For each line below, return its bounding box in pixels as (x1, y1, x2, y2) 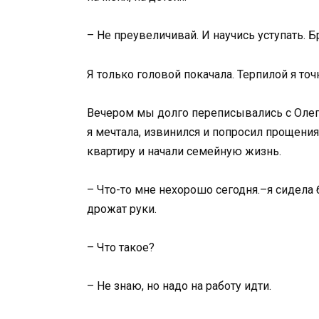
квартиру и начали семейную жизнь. (87, 144, 281, 158)
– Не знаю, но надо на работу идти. (87, 279, 271, 293)
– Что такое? (87, 241, 155, 255)
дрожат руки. (87, 202, 157, 216)
